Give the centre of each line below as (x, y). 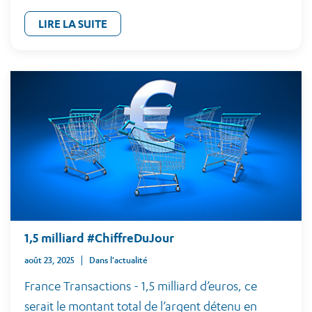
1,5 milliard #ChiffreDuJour (99, 238)
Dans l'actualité (122, 260)
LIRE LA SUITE (72, 24)
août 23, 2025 (49, 260)
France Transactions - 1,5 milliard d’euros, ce (141, 286)
